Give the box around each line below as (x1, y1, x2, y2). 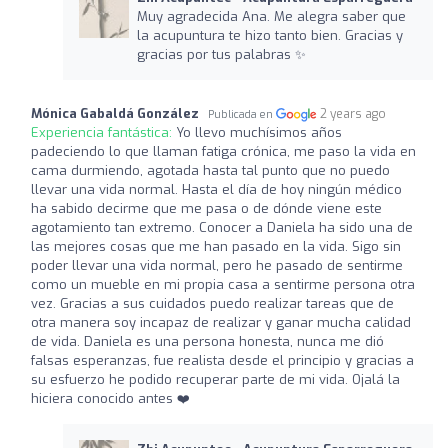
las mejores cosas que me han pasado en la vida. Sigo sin (31, 237, 401, 255)
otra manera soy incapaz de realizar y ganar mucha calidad (31, 313, 411, 331)
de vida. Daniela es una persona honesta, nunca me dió (31, 332, 384, 350)
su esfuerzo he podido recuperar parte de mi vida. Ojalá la (31, 370, 400, 388)
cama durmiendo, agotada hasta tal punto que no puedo (31, 161, 390, 179)
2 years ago (320, 105, 387, 122)
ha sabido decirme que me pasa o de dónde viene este (31, 199, 382, 217)
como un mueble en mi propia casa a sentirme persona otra (31, 275, 415, 293)
